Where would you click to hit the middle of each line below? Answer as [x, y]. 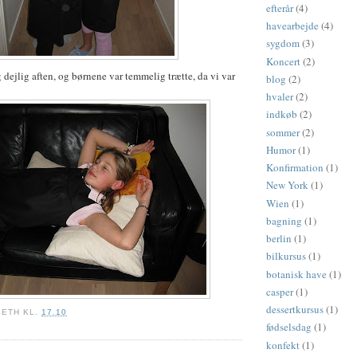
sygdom [283, 43]
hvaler [280, 97]
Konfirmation [295, 168]
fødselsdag [289, 327]
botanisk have [296, 274]
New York [287, 185]
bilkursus [286, 256]
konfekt [283, 345]
